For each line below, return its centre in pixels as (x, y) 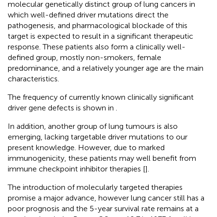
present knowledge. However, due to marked (86, 147)
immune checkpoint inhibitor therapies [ (77, 169)
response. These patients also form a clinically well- (97, 46)
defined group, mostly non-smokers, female (85, 57)
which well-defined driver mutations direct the (88, 15)
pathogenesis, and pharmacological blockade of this (98, 25)
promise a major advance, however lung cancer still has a (106, 198)
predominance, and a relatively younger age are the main (106, 68)
